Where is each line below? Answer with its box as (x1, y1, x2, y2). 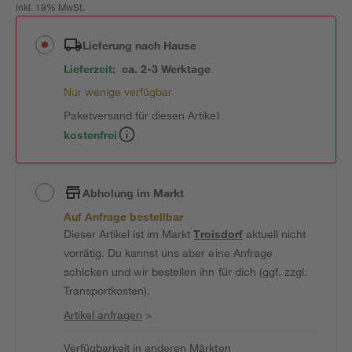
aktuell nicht (242, 227, 306, 240)
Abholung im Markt (82, 185, 185, 200)
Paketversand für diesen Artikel (64, 108, 219, 122)
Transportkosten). (64, 284, 151, 297)
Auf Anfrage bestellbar (64, 210, 184, 223)
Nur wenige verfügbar (64, 85, 173, 98)
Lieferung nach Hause (82, 38, 197, 52)
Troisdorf (193, 227, 243, 240)
